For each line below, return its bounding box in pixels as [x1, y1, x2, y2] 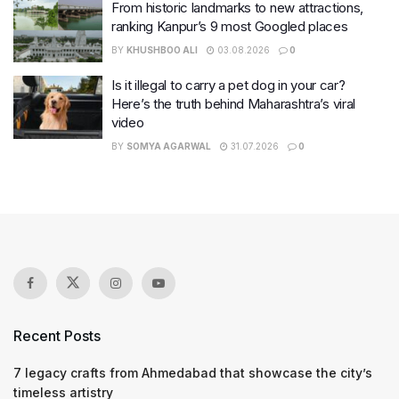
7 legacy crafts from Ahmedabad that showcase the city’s [13, 364, 372, 380]
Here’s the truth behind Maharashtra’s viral [111, 94, 356, 112]
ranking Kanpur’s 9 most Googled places [111, 18, 348, 36]
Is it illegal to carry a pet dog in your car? [111, 76, 346, 94]
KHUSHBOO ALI [126, 45, 198, 56]
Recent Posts [13, 326, 101, 345]
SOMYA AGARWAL [126, 140, 211, 151]
